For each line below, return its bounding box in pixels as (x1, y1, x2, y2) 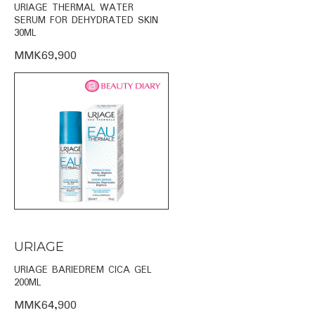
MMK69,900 (14, 46, 77, 65)
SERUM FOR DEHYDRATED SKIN (14, 12, 158, 28)
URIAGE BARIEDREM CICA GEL (14, 262, 152, 278)
